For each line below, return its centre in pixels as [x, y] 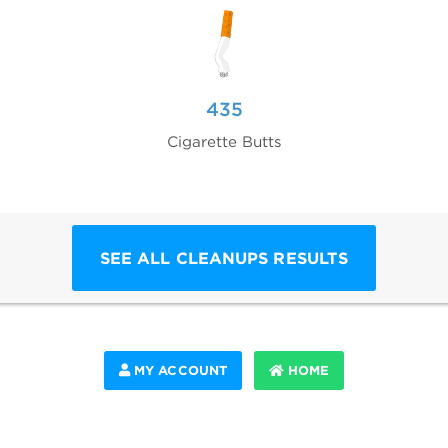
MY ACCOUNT [178, 371]
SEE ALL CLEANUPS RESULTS [224, 258]
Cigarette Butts [224, 141]
